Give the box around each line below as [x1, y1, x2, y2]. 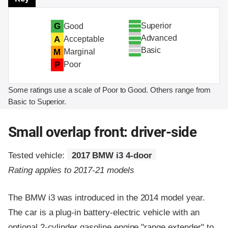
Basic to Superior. [8, 97, 67, 106]
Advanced [140, 34, 178, 43]
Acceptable [63, 35, 104, 43]
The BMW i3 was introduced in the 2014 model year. [8, 193, 205, 203]
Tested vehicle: [8, 151, 68, 161]
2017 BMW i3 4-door [71, 151, 152, 161]
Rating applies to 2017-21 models [8, 165, 134, 176]
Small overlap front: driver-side [8, 123, 196, 140]
